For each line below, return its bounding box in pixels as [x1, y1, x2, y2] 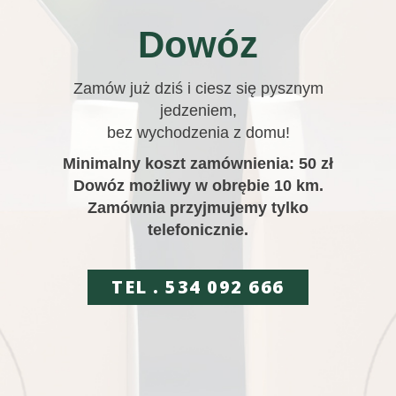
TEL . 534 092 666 [111, 275, 285, 300]
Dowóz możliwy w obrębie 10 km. [72, 177, 324, 195]
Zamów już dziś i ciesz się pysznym [72, 80, 324, 98]
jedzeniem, [159, 102, 237, 120]
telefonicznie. [148, 221, 248, 240]
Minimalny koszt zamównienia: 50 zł [63, 155, 333, 173]
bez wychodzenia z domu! [106, 124, 290, 142]
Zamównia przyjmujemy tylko [88, 199, 308, 217]
